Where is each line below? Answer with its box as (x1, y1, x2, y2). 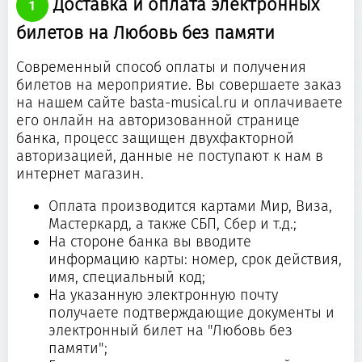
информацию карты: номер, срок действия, (48, 250, 342, 269)
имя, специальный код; (48, 268, 205, 287)
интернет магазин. (16, 165, 144, 183)
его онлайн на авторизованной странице (16, 112, 300, 130)
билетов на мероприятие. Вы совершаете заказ (16, 76, 342, 95)
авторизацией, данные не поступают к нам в (16, 147, 323, 166)
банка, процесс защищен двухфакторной (16, 129, 294, 148)
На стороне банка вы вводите (48, 233, 251, 251)
